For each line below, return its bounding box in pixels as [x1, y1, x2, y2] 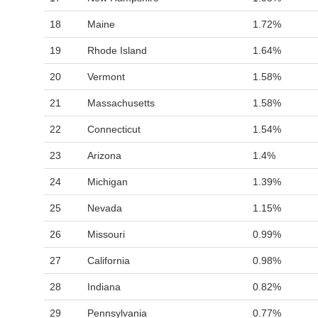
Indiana [87, 281, 121, 292]
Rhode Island [87, 45, 147, 56]
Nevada [87, 202, 122, 214]
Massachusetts [87, 97, 155, 109]
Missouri [87, 229, 125, 240]
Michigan [87, 176, 128, 187]
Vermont [87, 71, 125, 82]
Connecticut [87, 124, 141, 135]
